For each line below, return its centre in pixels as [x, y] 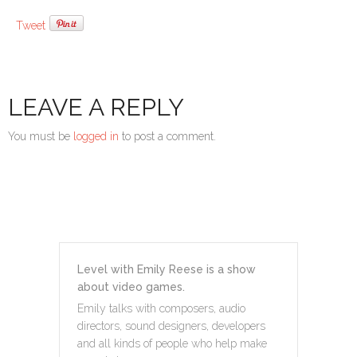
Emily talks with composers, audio [161, 309]
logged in [96, 137]
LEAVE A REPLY [96, 108]
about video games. [131, 287]
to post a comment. [167, 137]
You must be [41, 137]
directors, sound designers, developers [171, 326]
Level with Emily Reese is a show [167, 270]
